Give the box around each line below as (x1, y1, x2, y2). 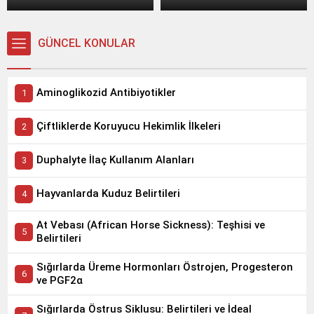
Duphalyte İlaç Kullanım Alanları (36, 153, 194, 167)
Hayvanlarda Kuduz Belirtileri (36, 187, 180, 200)
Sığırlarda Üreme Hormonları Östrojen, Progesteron (36, 260, 293, 273)
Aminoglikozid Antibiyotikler (36, 86, 176, 100)
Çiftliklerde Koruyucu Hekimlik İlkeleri (36, 120, 221, 133)
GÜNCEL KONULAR (38, 36, 135, 50)
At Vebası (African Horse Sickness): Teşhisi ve (36, 218, 265, 231)
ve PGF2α (36, 273, 83, 287)
